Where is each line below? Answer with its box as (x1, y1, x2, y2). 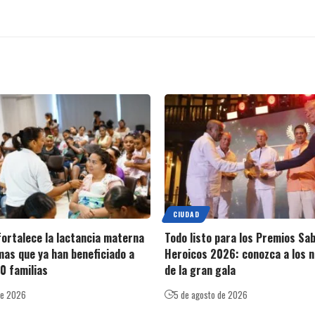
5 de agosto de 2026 (174, 287, 247, 302)
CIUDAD (173, 208, 200, 219)
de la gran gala (165, 261, 236, 278)
